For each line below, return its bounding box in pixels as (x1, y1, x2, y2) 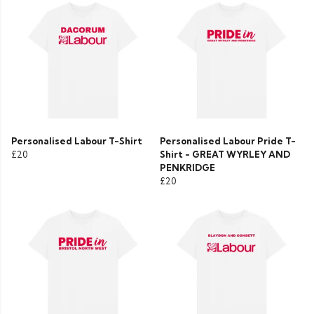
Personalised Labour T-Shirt (11, 135, 142, 147)
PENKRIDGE (160, 162, 215, 174)
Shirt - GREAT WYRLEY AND (160, 149, 290, 161)
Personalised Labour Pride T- (160, 135, 296, 147)
